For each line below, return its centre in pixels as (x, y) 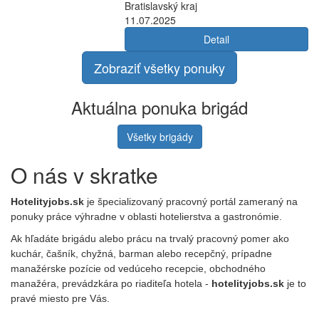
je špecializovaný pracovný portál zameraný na (191, 202)
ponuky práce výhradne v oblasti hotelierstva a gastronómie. (146, 216)
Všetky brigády (159, 137)
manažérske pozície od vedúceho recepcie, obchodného (138, 268)
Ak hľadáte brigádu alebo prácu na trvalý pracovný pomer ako (150, 239)
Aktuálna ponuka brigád (159, 107)
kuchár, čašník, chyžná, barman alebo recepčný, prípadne (141, 253)
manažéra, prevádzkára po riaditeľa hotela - (111, 283)
